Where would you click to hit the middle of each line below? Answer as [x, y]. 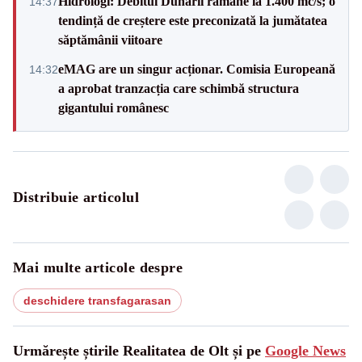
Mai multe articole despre [98, 267]
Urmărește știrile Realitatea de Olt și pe [139, 350]
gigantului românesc [114, 107]
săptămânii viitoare [110, 40]
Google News [305, 350]
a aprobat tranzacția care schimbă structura [179, 88]
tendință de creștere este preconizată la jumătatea [193, 20]
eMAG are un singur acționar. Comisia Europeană [197, 69]
